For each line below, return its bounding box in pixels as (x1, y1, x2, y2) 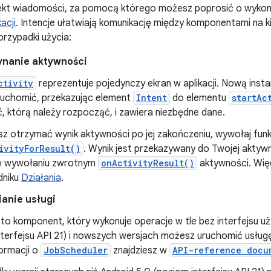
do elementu (170, 92, 229, 104)
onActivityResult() (101, 157, 194, 169)
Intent (136, 92, 167, 103)
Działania (21, 172, 61, 184)
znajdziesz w (111, 244, 169, 256)
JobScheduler (44, 244, 108, 256)
